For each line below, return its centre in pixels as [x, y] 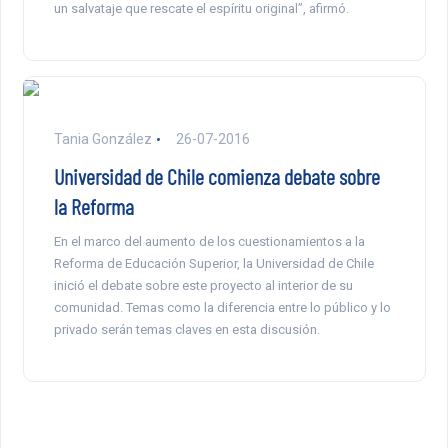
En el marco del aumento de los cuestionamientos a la [209, 242]
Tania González [102, 139]
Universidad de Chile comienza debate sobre [216, 176]
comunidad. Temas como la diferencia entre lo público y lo [222, 308]
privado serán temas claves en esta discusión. [186, 330]
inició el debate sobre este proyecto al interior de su [203, 286]
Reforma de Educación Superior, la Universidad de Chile [213, 264]
